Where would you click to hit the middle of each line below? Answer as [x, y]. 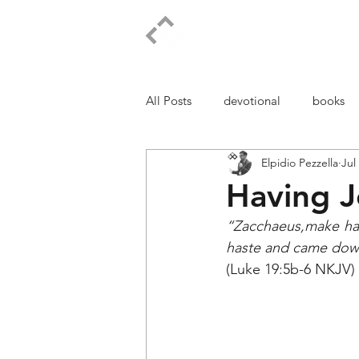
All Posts [169, 101]
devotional [252, 101]
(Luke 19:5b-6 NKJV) [290, 269]
